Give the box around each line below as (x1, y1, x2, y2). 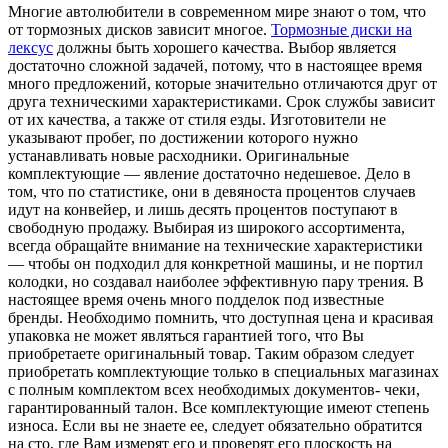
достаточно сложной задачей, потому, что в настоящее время (8, 56, 422, 74)
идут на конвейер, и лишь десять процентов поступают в (8, 200, 398, 218)
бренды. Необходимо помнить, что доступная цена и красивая (8, 308, 433, 326)
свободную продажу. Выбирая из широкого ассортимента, (8, 218, 405, 236)
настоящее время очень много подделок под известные (8, 290, 384, 308)
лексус (8, 38, 53, 56)
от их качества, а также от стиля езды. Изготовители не (8, 110, 386, 128)
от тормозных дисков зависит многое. (8, 20, 271, 38)
